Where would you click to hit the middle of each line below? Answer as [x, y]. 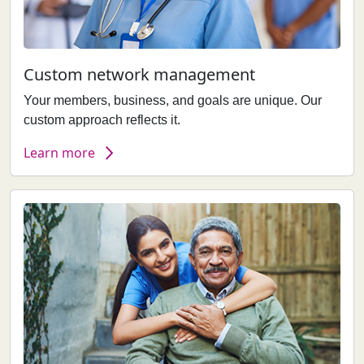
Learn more [59, 153]
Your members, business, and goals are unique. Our [173, 100]
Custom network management [139, 74]
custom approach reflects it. [102, 120]
